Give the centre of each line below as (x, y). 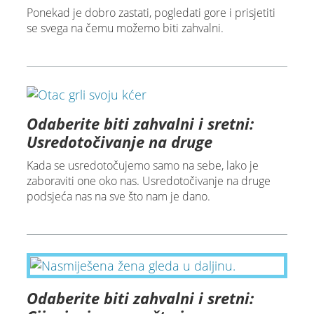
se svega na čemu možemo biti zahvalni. (125, 28)
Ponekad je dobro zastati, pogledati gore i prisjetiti (151, 13)
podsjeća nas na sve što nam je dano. (118, 196)
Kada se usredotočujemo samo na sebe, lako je (142, 165)
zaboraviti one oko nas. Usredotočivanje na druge (148, 180)
